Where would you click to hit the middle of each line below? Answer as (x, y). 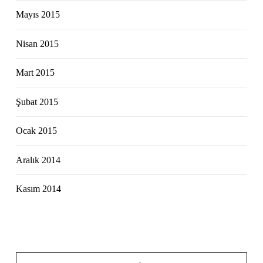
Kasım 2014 (39, 189)
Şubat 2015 (37, 102)
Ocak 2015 (37, 131)
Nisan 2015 (38, 43)
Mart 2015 (36, 73)
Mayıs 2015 (38, 15)
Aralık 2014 (38, 160)
